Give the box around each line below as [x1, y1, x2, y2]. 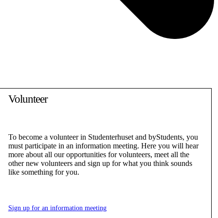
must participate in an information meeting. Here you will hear [8, 142, 199, 150]
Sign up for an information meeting [8, 204, 107, 212]
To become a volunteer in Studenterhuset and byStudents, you [8, 133, 198, 141]
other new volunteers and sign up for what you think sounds [8, 159, 192, 167]
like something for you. [8, 168, 79, 176]
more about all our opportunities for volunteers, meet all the [8, 150, 189, 159]
